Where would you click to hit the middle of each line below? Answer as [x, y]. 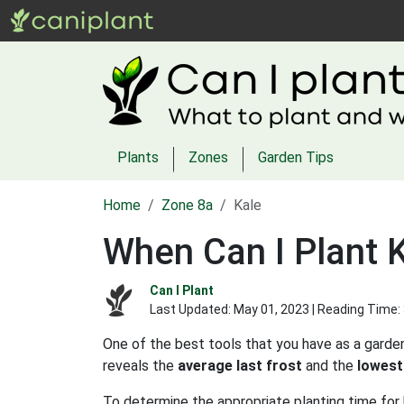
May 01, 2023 [271, 309]
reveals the [140, 366]
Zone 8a [187, 205]
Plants [138, 157]
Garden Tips [296, 157]
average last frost [240, 366]
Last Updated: [192, 309]
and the [330, 366]
